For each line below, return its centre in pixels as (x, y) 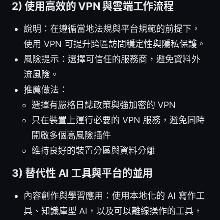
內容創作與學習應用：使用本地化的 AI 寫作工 (114, 195)
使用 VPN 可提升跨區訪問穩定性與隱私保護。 (115, 44)
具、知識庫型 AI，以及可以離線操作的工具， (113, 211)
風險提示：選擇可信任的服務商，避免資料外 (112, 59)
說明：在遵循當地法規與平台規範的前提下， (112, 28)
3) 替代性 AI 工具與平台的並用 (82, 173)
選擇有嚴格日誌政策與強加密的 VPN (104, 105)
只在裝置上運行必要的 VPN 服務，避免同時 (118, 120)
